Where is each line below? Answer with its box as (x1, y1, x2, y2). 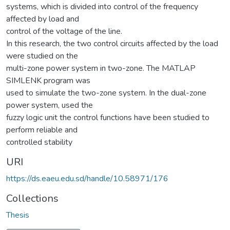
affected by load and (6, 13, 79, 25)
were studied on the (6, 50, 78, 62)
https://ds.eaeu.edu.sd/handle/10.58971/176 (6, 172, 168, 184)
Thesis (6, 209, 29, 221)
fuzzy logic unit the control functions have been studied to (6, 111, 209, 123)
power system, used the (6, 99, 93, 111)
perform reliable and (6, 124, 78, 136)
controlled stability (6, 136, 72, 148)
